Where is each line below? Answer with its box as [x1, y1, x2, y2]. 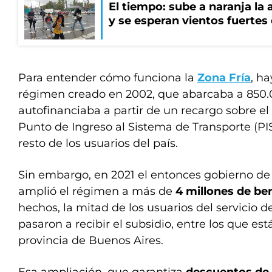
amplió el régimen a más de [18, 185, 175, 198]
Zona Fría [197, 71, 251, 84]
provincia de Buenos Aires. [18, 234, 163, 247]
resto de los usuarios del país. [18, 137, 178, 150]
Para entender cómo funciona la [18, 71, 197, 84]
